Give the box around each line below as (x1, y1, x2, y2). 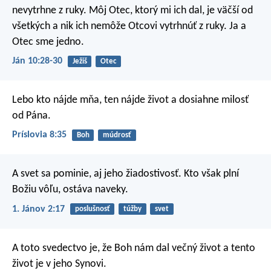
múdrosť (102, 131, 131, 140)
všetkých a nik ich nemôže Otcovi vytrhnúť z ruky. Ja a (12, 20, 246, 32)
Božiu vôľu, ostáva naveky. (12, 184, 128, 196)
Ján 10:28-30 (12, 56, 62, 66)
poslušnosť (74, 205, 110, 214)
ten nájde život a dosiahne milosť (102, 94, 249, 106)
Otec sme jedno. (12, 36, 84, 48)
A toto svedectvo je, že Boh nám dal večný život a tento (12, 242, 255, 254)
